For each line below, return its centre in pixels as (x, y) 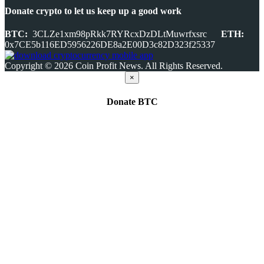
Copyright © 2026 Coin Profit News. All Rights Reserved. (114, 66)
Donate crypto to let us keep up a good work (93, 11)
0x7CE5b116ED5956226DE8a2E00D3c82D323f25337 (111, 45)
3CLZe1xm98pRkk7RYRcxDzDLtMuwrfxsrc (121, 34)
